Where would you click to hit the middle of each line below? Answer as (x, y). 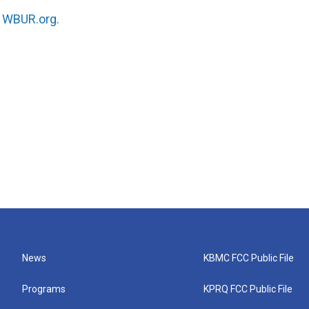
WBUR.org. (31, 19)
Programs (44, 289)
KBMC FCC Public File (249, 258)
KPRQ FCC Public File (248, 289)
